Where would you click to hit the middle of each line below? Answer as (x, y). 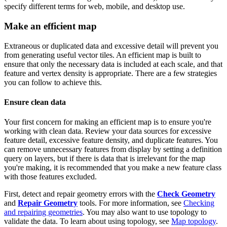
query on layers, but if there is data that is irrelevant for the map (105, 159)
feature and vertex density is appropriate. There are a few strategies (110, 73)
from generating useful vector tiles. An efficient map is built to (103, 55)
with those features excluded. (50, 177)
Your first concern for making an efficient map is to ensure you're (108, 122)
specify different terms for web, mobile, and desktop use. (94, 7)
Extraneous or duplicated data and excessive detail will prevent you (111, 46)
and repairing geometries (43, 212)
